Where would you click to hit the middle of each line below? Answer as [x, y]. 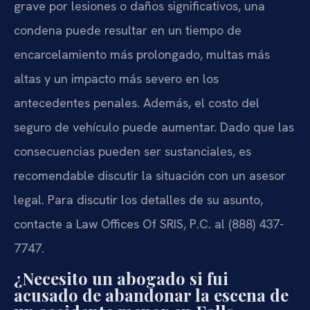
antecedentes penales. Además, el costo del [137, 102]
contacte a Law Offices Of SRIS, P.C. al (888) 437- [149, 224]
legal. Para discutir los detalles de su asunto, [138, 199]
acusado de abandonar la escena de [151, 295]
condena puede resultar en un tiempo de [128, 30]
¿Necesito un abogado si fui [121, 279]
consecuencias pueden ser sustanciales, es [133, 151]
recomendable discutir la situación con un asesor [150, 175]
